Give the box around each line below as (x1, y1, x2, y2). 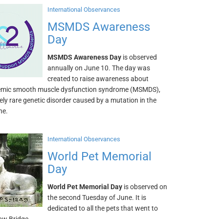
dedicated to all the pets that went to (47, 204, 158, 212)
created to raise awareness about (47, 75, 149, 83)
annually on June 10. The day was (47, 64, 151, 72)
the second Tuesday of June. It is (47, 194, 147, 201)
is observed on (122, 183, 168, 191)
